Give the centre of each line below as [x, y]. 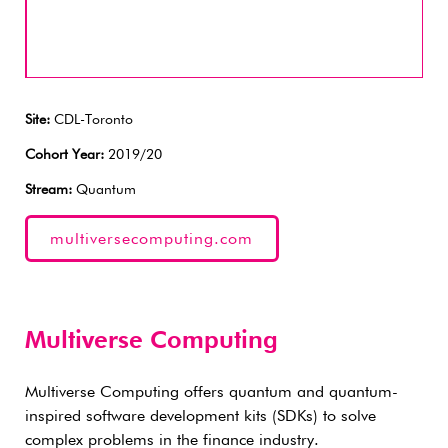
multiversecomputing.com [152, 240]
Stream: [48, 190]
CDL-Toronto [91, 120]
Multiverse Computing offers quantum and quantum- [211, 392]
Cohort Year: [64, 155]
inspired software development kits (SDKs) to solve [200, 416]
